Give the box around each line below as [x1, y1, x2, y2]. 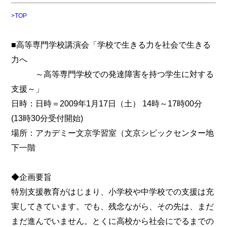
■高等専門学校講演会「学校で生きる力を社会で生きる [11, 40, 211, 49]
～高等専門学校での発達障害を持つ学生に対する [11, 69, 214, 79]
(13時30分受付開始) [11, 113, 84, 123]
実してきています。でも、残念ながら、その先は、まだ [11, 201, 214, 211]
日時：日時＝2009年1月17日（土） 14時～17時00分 [11, 98, 211, 108]
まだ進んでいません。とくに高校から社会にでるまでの [11, 216, 214, 225]
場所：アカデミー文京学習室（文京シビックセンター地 [11, 128, 214, 137]
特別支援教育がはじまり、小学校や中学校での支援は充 [11, 186, 214, 196]
